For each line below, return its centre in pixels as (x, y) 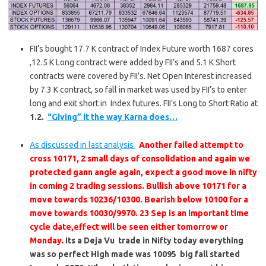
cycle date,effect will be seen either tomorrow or (129, 227)
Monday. (47, 240)
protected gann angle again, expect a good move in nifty (143, 172)
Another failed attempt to (191, 145)
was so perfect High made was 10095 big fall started (135, 254)
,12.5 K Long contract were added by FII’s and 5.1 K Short (133, 62)
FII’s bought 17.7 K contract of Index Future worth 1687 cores (142, 48)
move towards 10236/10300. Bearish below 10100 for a (139, 199)
